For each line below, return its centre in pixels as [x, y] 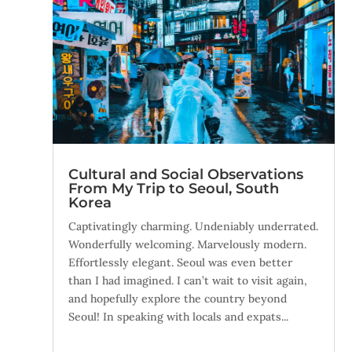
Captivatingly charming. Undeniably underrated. [194, 227]
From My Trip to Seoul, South [174, 189]
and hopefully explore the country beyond [178, 299]
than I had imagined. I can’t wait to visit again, [188, 281]
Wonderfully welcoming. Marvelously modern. [188, 245]
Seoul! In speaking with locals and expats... [179, 317]
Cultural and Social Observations [186, 175]
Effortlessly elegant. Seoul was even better [181, 263]
